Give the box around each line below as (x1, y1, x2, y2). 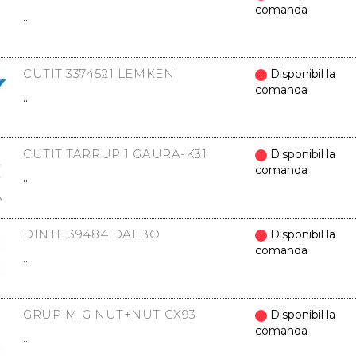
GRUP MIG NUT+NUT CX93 (23, 307, 196, 322)
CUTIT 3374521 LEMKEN (23, 66, 175, 81)
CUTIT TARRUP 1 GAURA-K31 (23, 146, 207, 161)
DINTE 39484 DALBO (23, 226, 161, 242)
